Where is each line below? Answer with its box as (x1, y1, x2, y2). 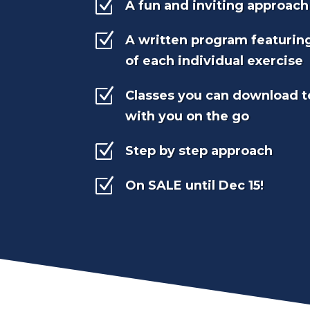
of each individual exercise (125, 53, 304, 69)
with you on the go (125, 108, 250, 124)
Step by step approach (125, 143, 273, 158)
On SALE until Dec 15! (125, 177, 264, 193)
